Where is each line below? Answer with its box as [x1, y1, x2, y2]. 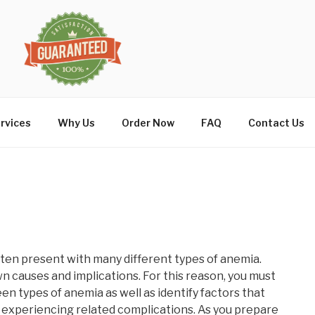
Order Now [121, 116, 174, 129]
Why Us [57, 116, 95, 129]
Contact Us [247, 116, 304, 129]
